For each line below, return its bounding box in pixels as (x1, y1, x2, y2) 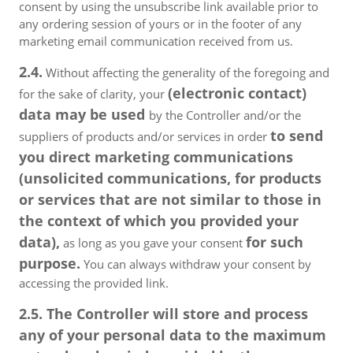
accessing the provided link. (19, 275, 169, 291)
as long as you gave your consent (60, 235, 246, 251)
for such (246, 232, 303, 251)
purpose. (19, 254, 80, 273)
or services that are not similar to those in (19, 190, 321, 209)
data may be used (19, 105, 149, 124)
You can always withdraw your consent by (80, 256, 311, 272)
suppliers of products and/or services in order (19, 128, 270, 144)
